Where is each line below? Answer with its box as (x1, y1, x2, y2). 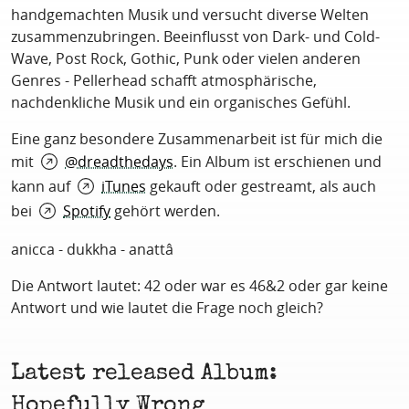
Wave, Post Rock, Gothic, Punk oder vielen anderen (11, 48, 361, 69)
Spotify (63, 201, 110, 222)
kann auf (11, 176, 74, 197)
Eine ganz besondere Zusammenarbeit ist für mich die (11, 129, 383, 150)
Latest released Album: (11, 357, 278, 388)
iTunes (101, 176, 146, 197)
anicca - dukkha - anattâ (11, 239, 173, 260)
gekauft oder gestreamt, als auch (146, 176, 376, 197)
